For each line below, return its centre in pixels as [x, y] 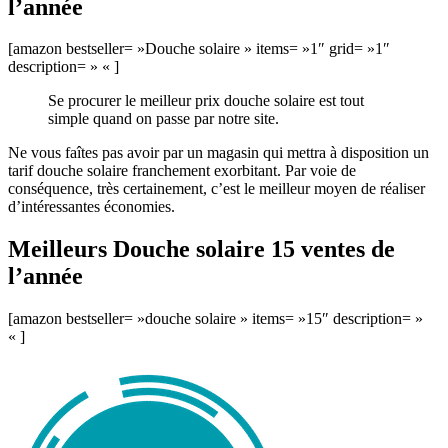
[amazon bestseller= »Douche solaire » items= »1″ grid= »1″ [199, 49]
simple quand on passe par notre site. [163, 119]
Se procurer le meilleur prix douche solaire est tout [206, 101]
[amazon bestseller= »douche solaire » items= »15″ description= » [215, 319]
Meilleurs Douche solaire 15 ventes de [201, 249]
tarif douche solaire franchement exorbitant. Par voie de [182, 171]
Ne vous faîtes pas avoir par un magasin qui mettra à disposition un [218, 153]
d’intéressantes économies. [91, 207]
